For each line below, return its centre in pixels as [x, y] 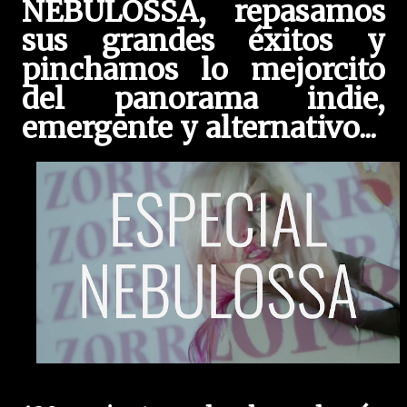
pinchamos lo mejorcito [203, 70]
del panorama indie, [203, 99]
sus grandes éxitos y [203, 41]
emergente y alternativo [191, 128]
